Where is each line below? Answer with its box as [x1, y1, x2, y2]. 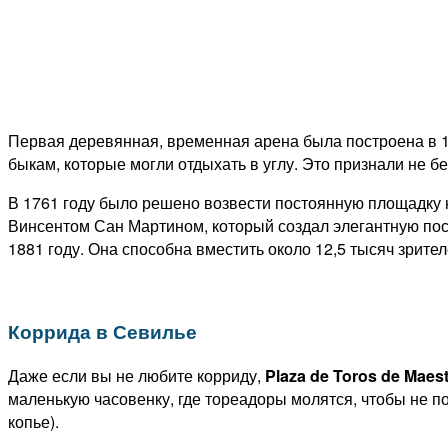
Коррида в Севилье [8, 318, 197, 346]
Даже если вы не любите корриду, [8, 363, 265, 387]
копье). [8, 409, 59, 433]
